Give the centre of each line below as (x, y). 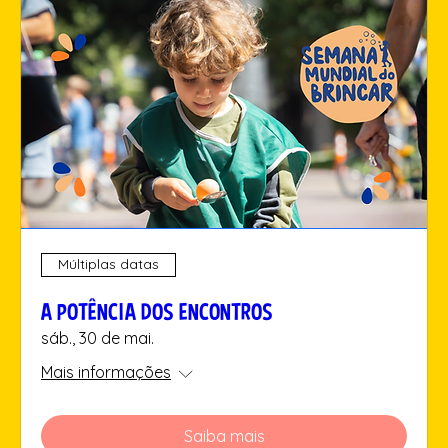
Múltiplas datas (108, 264)
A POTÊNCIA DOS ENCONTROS (157, 311)
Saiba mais (224, 435)
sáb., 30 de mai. (97, 337)
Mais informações (106, 371)
